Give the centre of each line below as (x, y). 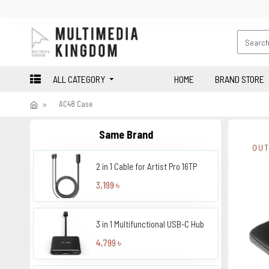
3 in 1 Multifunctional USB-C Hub (150, 224)
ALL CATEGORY (79, 79)
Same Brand (126, 134)
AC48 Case (76, 104)
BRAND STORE (240, 79)
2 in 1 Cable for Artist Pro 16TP (147, 166)
